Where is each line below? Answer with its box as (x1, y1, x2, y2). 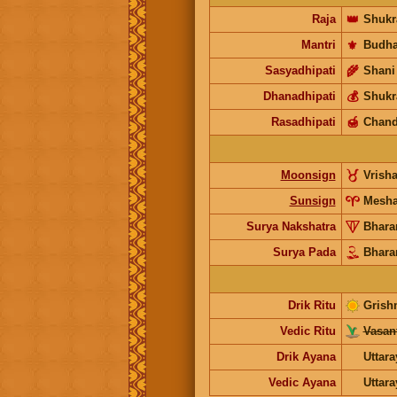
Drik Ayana (276, 349, 336, 363)
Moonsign (280, 167, 336, 182)
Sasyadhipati (264, 63, 336, 77)
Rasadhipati (270, 114, 336, 128)
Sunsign (289, 193, 336, 207)
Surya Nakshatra (245, 219, 336, 233)
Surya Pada (272, 245, 336, 259)
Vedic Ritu (279, 323, 336, 338)
